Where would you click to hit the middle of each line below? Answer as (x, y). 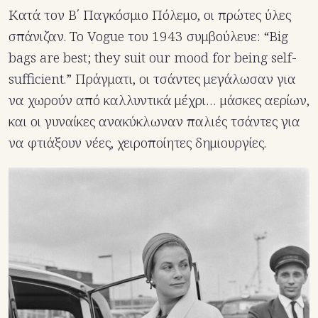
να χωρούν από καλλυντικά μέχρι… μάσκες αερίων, (159, 100)
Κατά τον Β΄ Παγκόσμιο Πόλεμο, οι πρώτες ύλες (150, 15)
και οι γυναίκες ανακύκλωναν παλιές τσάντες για (154, 121)
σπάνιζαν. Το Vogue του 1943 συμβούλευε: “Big (148, 36)
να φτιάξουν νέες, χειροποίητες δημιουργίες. (137, 142)
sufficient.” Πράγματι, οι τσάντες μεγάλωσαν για (152, 78)
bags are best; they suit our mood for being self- (153, 57)
